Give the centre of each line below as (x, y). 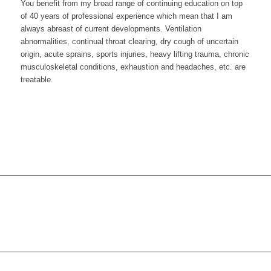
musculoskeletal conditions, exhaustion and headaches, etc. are (133, 67)
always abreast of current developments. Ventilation (111, 29)
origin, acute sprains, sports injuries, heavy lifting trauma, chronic (135, 54)
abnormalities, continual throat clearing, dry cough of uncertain (129, 42)
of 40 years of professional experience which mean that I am (126, 16)
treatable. (37, 80)
